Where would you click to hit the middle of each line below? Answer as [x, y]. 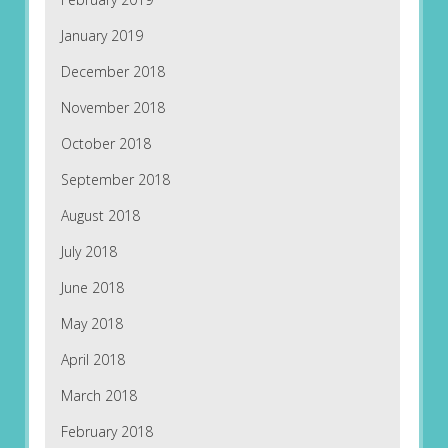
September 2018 [115, 180]
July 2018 [88, 252]
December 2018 [112, 72]
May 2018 [91, 324]
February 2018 [106, 432]
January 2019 [101, 36]
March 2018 [98, 396]
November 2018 [112, 108]
